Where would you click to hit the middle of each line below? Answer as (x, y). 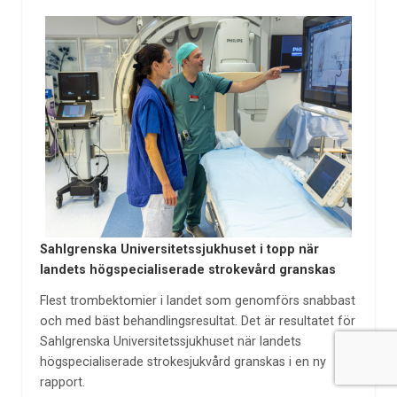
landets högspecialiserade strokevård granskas (187, 270)
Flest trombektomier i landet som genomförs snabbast (197, 300)
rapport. (62, 382)
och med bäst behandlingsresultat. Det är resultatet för (197, 321)
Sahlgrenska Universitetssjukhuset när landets (170, 341)
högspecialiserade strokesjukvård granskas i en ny (183, 362)
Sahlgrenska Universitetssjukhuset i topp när (179, 250)
